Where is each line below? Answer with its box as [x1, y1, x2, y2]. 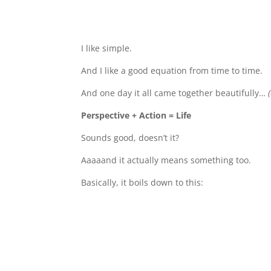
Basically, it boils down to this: [81, 177, 206, 189]
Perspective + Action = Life [81, 109, 194, 122]
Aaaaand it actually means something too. [81, 154, 252, 166]
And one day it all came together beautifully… [81, 87, 269, 99]
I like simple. [81, 42, 135, 54]
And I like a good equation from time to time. [81, 65, 263, 77]
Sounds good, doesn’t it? [81, 132, 182, 144]
